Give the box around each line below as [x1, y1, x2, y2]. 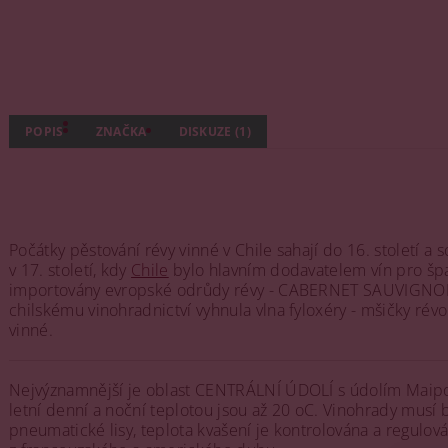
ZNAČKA [95, 123, 147, 140]
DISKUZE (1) [178, 123, 252, 140]
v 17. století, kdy [9, 258, 132, 281]
